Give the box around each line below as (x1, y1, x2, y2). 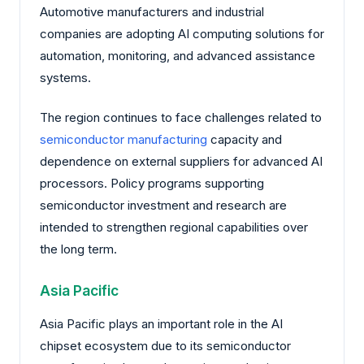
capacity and (207, 132, 282, 148)
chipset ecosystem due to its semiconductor (40, 338, 291, 354)
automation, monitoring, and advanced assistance (40, 47, 315, 63)
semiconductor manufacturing (40, 132, 207, 148)
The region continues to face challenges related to (40, 110, 322, 126)
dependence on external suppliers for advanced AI (40, 154, 323, 170)
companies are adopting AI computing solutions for (40, 25, 324, 41)
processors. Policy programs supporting (40, 175, 264, 192)
